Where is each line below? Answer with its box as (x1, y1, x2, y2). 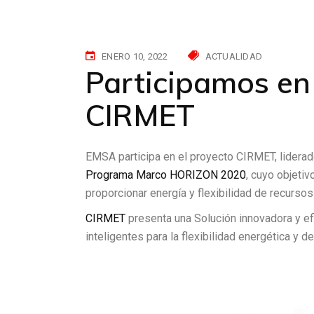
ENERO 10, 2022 (102, 51, 168, 62)
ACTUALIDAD (205, 51, 263, 62)
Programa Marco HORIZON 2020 (86, 168, 246, 182)
